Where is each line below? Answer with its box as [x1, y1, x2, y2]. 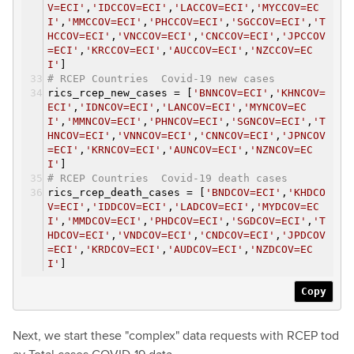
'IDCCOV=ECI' [92, 2, 168, 14]
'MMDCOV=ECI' [66, 215, 142, 228]
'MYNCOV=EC [243, 101, 307, 114]
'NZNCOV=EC [250, 144, 313, 156]
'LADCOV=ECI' [174, 201, 250, 213]
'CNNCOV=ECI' [199, 130, 275, 142]
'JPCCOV [281, 30, 326, 43]
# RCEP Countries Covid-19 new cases [47, 73, 275, 85]
